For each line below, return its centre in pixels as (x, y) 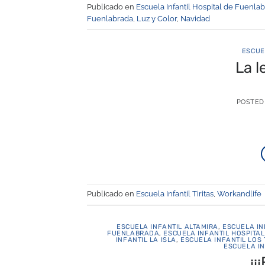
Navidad (195, 18)
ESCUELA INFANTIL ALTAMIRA (168, 227)
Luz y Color (157, 18)
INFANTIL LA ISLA (146, 240)
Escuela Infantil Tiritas (175, 194)
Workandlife (239, 194)
